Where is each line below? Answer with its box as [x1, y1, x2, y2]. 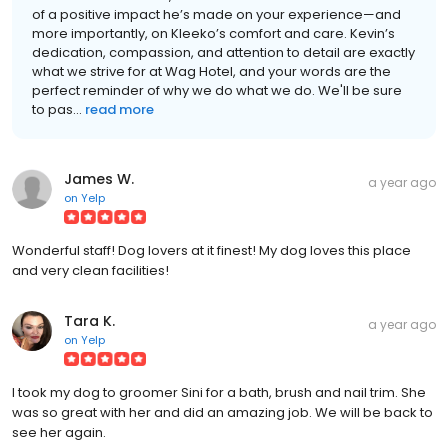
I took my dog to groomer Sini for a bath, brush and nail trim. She [12, 382, 426, 402]
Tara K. [64, 310, 115, 331]
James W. [64, 168, 134, 189]
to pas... [32, 99, 82, 119]
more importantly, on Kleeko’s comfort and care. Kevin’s [32, 23, 395, 43]
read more [85, 99, 154, 119]
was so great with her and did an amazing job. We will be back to [12, 402, 433, 422]
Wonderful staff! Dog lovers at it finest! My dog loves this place [12, 240, 411, 260]
